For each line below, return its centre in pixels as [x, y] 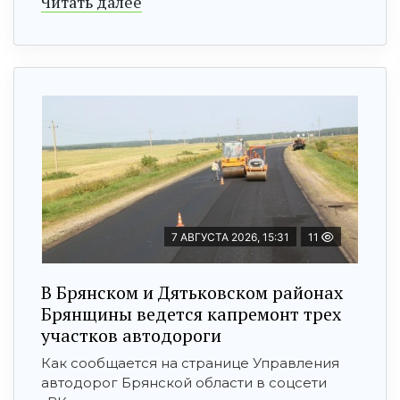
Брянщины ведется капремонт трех [191, 314]
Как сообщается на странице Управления [190, 363]
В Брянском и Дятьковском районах [192, 293]
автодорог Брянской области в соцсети [184, 383]
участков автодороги [131, 336]
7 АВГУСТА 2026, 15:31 [230, 237]
